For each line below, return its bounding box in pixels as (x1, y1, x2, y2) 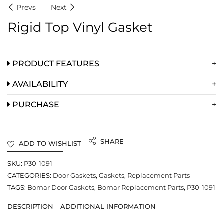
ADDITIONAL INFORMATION (60, 202, 156, 210)
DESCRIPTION (7, 202, 53, 210)
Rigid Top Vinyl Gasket (7, 19, 153, 35)
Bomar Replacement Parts (97, 183, 184, 191)
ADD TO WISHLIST (19, 139, 81, 147)
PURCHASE (10, 99, 59, 109)
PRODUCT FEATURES (10, 58, 99, 68)
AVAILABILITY (10, 79, 68, 89)
